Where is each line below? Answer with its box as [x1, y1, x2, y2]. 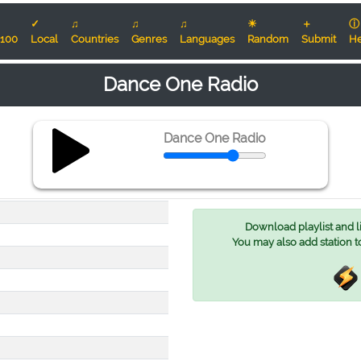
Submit [301, 33, 336, 45]
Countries [71, 33, 118, 45]
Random [247, 33, 288, 45]
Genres [131, 33, 167, 45]
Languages [180, 33, 234, 45]
